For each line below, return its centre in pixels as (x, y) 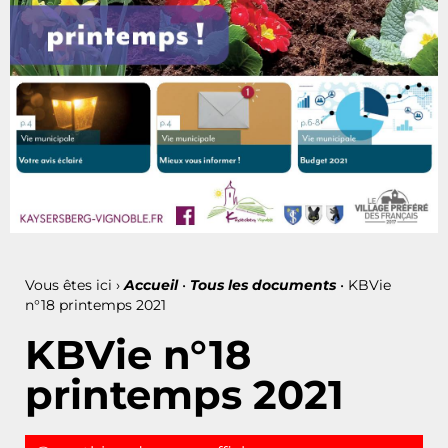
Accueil (151, 284)
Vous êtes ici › (74, 284)
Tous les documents (263, 284)
